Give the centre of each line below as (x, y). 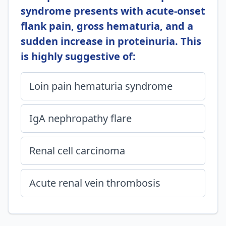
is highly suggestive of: (78, 56)
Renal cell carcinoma (77, 151)
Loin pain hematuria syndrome (101, 86)
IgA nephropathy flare (80, 118)
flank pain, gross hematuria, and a (107, 26)
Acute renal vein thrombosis (95, 183)
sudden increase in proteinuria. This (111, 41)
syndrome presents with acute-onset (113, 11)
